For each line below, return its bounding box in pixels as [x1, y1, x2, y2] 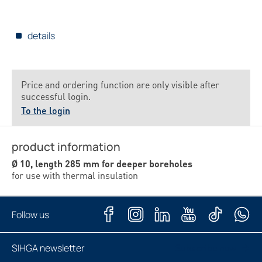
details [27, 29, 55, 42]
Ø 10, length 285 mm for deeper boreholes [12, 157, 192, 170]
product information [12, 139, 120, 154]
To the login [21, 104, 70, 116]
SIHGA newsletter [12, 242, 85, 255]
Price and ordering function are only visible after [21, 78, 219, 91]
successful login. [21, 90, 91, 102]
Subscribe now [175, 242, 236, 254]
